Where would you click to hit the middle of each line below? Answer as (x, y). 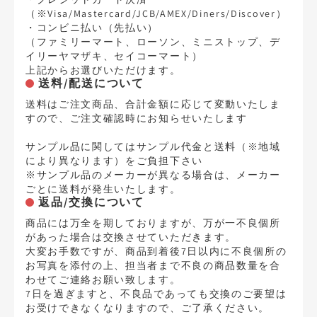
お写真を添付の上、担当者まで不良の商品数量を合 (153, 265)
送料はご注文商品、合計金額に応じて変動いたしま (153, 104)
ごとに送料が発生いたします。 (103, 189)
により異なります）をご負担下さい (114, 161)
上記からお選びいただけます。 (103, 70)
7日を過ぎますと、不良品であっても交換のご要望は (156, 294)
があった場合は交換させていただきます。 (131, 237)
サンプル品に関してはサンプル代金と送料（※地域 (153, 146)
